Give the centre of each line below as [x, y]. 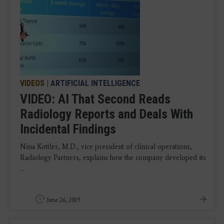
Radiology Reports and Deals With [106, 114]
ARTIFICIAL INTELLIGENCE [95, 83]
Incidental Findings [68, 129]
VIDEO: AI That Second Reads [95, 99]
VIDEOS [32, 83]
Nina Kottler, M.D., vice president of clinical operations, [106, 147]
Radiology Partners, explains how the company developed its [113, 158]
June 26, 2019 [63, 200]
